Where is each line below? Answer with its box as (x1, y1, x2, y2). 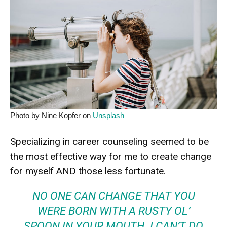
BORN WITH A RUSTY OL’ (68, 205, 190, 218)
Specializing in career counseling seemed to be (10, 136, 209, 148)
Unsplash (93, 111, 124, 120)
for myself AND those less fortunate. (10, 165, 166, 177)
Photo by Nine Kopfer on (10, 111, 93, 120)
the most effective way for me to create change (10, 150, 211, 163)
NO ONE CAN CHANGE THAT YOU (32, 190, 195, 203)
